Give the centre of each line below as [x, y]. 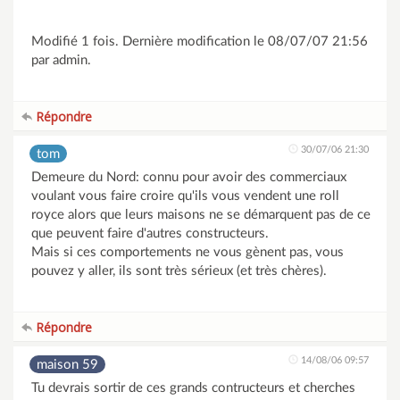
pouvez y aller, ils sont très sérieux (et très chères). [179, 271]
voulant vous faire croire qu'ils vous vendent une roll [185, 196]
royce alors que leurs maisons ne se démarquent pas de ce [201, 215]
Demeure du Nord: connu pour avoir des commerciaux [189, 177]
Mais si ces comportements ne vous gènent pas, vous [187, 252]
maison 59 [67, 365]
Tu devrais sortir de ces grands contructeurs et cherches [193, 388]
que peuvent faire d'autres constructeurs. [150, 233]
